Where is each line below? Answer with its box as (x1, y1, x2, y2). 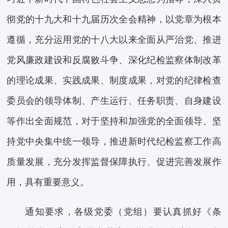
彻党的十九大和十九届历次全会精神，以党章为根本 (7, 14, 221, 25)
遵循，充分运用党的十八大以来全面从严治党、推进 (7, 35, 221, 45)
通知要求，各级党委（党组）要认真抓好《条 (25, 207, 221, 217)
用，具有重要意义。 (7, 177, 90, 188)
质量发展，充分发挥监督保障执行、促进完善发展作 (7, 157, 221, 167)
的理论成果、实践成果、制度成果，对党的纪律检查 (7, 75, 221, 86)
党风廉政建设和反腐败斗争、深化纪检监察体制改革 (7, 55, 221, 66)
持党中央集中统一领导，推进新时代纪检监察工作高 (7, 136, 221, 147)
